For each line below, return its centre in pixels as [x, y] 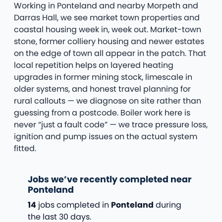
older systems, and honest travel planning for [102, 89]
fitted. [25, 149]
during [167, 205]
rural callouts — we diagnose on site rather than [108, 101]
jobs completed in [74, 205]
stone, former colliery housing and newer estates [109, 42]
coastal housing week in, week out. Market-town [108, 30]
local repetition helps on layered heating [94, 65]
